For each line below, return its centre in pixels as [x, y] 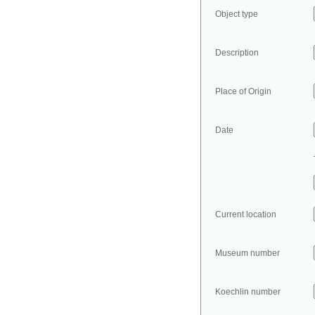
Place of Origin [243, 91]
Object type [236, 14]
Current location [245, 214]
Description [237, 53]
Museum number [247, 253]
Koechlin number [247, 292]
